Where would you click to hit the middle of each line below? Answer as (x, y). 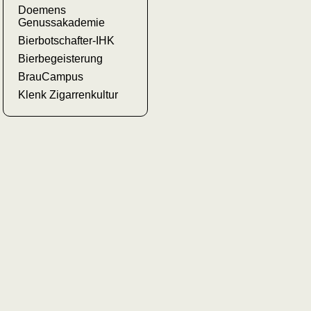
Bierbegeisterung (61, 59)
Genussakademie (62, 23)
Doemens (42, 10)
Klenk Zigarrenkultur (68, 95)
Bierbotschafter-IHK (67, 41)
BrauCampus (51, 77)
